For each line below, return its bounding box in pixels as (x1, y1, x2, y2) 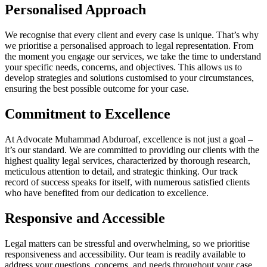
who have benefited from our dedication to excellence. (5, 187, 209, 198)
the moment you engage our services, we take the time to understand (5, 51, 261, 61)
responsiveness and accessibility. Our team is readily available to (5, 249, 246, 259)
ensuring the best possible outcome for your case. (5, 83, 189, 94)
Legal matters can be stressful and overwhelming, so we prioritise (5, 238, 250, 249)
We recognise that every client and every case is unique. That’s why (5, 29, 259, 40)
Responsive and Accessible (5, 210, 165, 226)
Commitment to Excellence (5, 105, 170, 122)
